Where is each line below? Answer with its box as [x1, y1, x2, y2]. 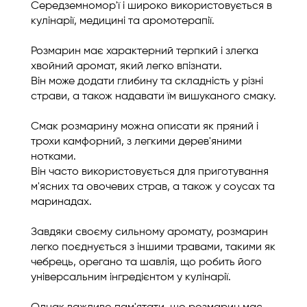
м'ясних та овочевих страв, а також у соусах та [31, 182, 275, 193]
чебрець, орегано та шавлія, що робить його [31, 257, 262, 268]
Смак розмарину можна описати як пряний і [31, 121, 258, 132]
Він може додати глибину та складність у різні [31, 76, 263, 87]
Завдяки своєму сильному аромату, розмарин [31, 227, 268, 238]
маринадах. [31, 197, 92, 208]
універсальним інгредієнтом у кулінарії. [31, 272, 231, 283]
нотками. [31, 151, 76, 162]
